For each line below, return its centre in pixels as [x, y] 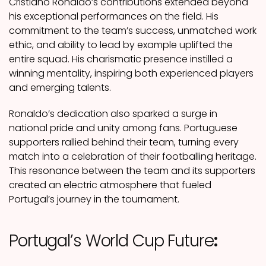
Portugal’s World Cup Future [111, 241]
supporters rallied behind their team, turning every [124, 142]
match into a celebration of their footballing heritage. [133, 157]
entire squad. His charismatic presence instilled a [121, 59]
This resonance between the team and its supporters [132, 171]
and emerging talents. [60, 88]
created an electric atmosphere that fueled [110, 185]
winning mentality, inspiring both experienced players [131, 74]
